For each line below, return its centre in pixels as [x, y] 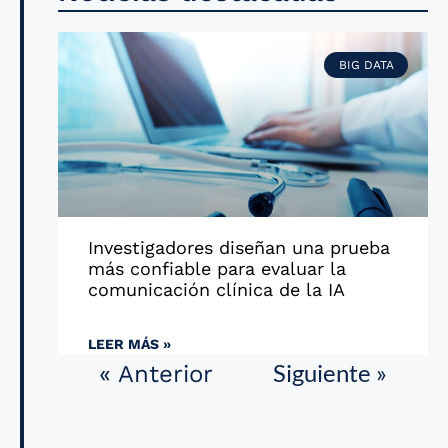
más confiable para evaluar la [217, 268]
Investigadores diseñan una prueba [239, 247]
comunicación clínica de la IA [216, 289]
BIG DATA [366, 65]
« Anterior [156, 374]
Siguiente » [330, 372]
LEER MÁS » [129, 344]
